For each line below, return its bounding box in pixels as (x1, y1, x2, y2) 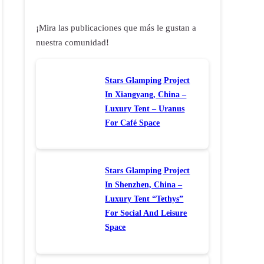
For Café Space (105, 117, 160, 127)
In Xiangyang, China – (105, 89, 187, 99)
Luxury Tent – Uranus (105, 103, 185, 113)
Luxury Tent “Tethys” (105, 194, 184, 204)
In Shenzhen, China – (105, 180, 183, 190)
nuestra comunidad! (36, 37, 110, 47)
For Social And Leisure (105, 208, 187, 218)
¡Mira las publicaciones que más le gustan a (36, 22, 197, 32)
